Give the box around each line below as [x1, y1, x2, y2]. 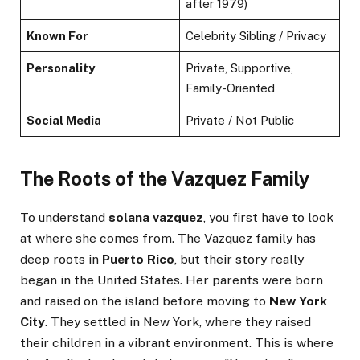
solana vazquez [108, 209, 203, 225]
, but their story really [174, 251, 304, 267]
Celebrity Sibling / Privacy [186, 29, 327, 43]
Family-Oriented [186, 81, 276, 96]
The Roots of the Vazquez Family [20, 168, 309, 190]
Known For [27, 29, 89, 43]
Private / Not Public [186, 113, 295, 128]
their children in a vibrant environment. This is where [20, 334, 333, 350]
